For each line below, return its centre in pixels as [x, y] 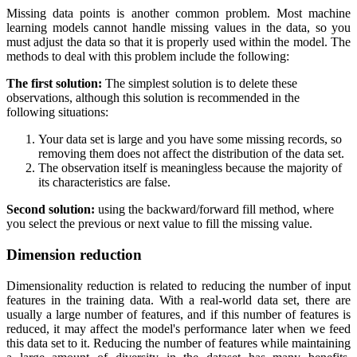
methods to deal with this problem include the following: [148, 57]
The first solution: [54, 84]
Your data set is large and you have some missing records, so [190, 139]
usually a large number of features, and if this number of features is [178, 314]
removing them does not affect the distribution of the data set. [191, 154]
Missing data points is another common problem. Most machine [178, 14]
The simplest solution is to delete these [200, 84]
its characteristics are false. [104, 182]
